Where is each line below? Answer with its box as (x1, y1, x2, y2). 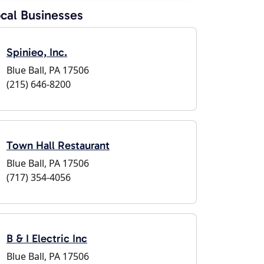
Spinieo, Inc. (6, 45, 67, 59)
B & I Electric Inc (6, 232, 87, 245)
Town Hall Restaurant (6, 138, 110, 152)
